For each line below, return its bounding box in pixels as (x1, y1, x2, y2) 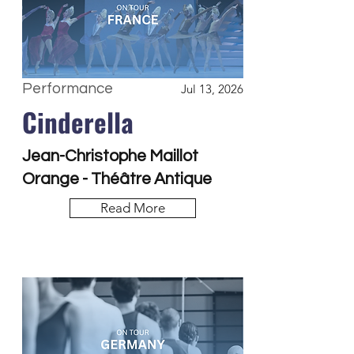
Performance (22, 81, 113, 96)
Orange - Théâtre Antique (22, 171, 212, 187)
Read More (100, 200, 165, 216)
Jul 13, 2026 (181, 81, 243, 96)
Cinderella (22, 103, 134, 141)
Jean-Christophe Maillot (22, 148, 198, 164)
